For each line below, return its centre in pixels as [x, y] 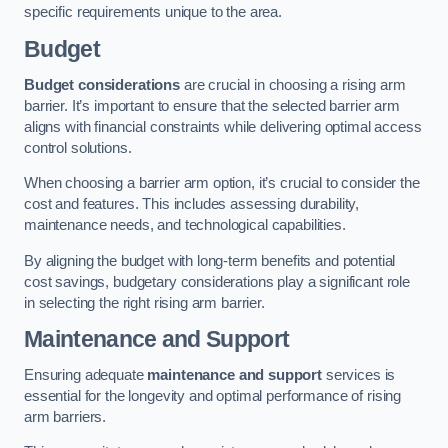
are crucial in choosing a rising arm [292, 84]
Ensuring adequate [86, 374]
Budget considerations [102, 84]
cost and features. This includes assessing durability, [192, 204]
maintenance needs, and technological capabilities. [185, 225]
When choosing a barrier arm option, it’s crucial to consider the [222, 183]
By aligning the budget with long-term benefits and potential [210, 260]
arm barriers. [65, 416]
